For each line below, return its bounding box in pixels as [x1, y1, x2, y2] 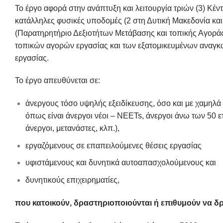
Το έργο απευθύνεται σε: [15, 76, 100, 85]
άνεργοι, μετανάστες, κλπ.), [25, 124, 119, 133]
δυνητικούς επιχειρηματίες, [25, 175, 119, 184]
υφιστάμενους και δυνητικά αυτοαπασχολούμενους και [25, 158, 216, 167]
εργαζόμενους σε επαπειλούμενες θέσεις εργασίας [25, 141, 202, 150]
